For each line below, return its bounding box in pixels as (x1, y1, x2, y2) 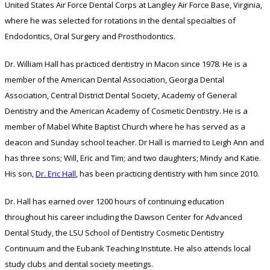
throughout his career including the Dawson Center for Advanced (5, 212, 242, 222)
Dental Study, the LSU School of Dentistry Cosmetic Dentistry (5, 227, 224, 238)
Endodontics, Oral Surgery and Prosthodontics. (5, 31, 175, 42)
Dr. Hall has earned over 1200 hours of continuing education (5, 196, 224, 207)
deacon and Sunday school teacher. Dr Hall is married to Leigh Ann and (5, 137, 264, 148)
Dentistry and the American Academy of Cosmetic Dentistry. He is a (5, 105, 248, 116)
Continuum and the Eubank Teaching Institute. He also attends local (5, 243, 251, 254)
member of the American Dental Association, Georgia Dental (5, 74, 224, 85)
